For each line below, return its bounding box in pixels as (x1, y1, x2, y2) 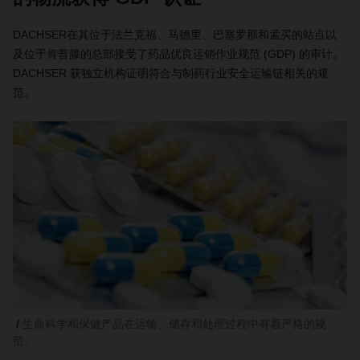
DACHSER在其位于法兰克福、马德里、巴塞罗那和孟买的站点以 (13, 28, 337, 41)
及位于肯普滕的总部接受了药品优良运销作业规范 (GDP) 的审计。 (13, 47, 344, 60)
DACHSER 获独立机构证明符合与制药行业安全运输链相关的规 (13, 67, 329, 80)
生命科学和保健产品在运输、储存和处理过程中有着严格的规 (22, 317, 326, 330)
